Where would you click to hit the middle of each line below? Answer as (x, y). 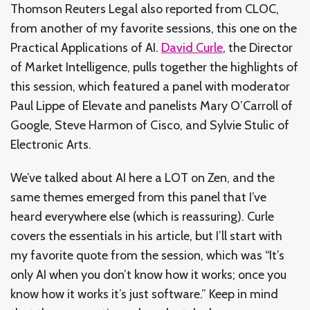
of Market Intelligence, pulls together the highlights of (154, 67)
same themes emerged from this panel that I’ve (138, 197)
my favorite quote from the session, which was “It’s (147, 255)
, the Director (258, 47)
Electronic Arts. (51, 144)
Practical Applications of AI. (86, 47)
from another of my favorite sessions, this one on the (154, 28)
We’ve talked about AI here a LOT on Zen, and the (143, 177)
